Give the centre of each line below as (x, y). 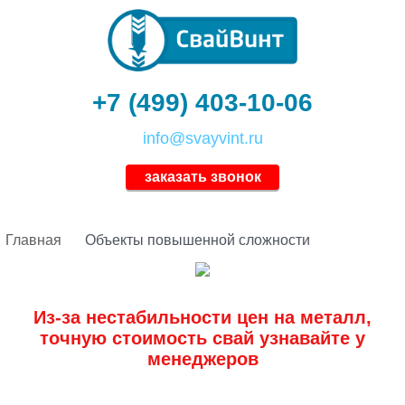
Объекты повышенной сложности (198, 240)
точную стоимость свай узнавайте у (202, 339)
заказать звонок (202, 177)
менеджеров (202, 359)
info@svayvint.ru (202, 139)
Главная (33, 240)
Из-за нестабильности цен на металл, (202, 318)
